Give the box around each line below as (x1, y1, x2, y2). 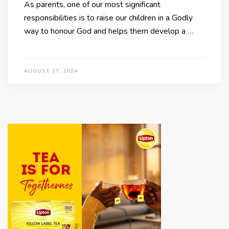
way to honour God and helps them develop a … (24, 26, 193, 37)
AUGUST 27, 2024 (24, 67, 78, 75)
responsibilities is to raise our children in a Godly (24, 12, 193, 24)
